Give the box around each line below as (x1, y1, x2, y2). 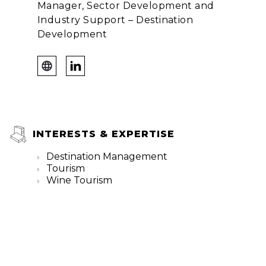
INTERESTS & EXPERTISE (33, 128, 175, 140)
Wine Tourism (46, 175, 112, 186)
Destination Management (46, 151, 167, 162)
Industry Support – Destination (37, 14, 194, 26)
